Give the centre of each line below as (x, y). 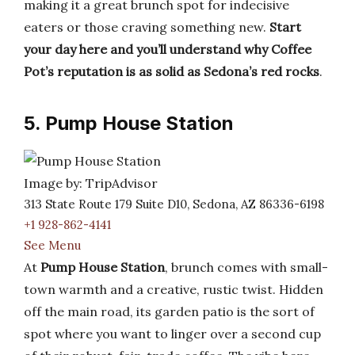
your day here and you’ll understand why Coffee (168, 49)
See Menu (52, 245)
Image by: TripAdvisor (91, 183)
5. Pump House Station (129, 123)
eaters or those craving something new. (147, 27)
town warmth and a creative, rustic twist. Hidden (174, 289)
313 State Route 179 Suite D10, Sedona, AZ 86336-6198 (174, 204)
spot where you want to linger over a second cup (172, 334)
